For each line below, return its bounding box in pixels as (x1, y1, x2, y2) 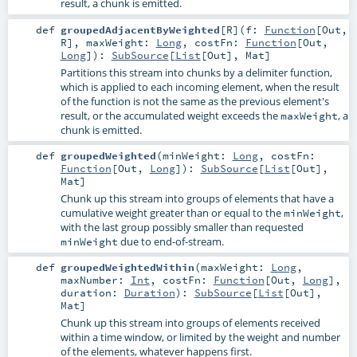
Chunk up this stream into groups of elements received (60, 315, 320, 330)
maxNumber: (60, 273, 131, 286)
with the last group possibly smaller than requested (60, 219, 304, 234)
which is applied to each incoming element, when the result (60, 79, 339, 94)
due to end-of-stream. (117, 233, 224, 249)
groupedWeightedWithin (60, 260, 194, 273)
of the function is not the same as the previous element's (60, 93, 329, 108)
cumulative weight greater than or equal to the (60, 205, 284, 220)
